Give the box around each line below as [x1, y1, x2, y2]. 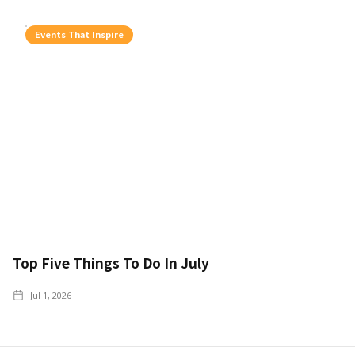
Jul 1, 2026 [30, 288, 71, 301]
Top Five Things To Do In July [13, 252, 209, 273]
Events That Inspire [35, 27, 124, 40]
